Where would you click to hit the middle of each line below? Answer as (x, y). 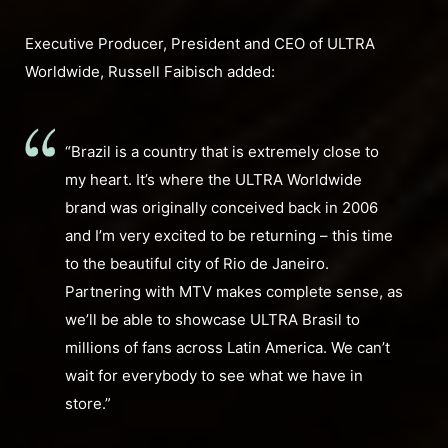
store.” (88, 404)
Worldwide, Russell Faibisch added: (150, 72)
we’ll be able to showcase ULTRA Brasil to (212, 320)
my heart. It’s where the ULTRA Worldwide (213, 180)
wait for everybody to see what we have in (214, 376)
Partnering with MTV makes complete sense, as (234, 292)
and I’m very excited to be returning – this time (229, 236)
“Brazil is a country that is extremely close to (222, 152)
